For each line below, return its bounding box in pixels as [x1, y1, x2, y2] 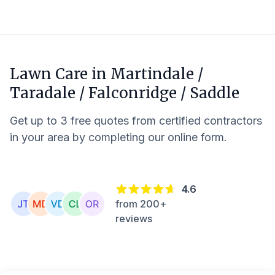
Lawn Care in [10, 64, 110, 83]
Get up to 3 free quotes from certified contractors [10, 114, 262, 127]
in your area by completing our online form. [10, 131, 227, 144]
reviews [115, 212, 152, 225]
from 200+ [115, 197, 166, 210]
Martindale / [110, 64, 203, 83]
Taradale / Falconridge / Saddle [10, 83, 239, 103]
